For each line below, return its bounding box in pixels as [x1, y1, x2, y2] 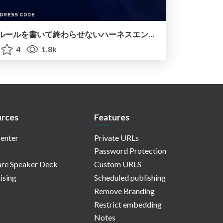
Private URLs [94, 132, 139, 142]
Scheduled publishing [94, 173, 166, 183]
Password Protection [94, 146, 166, 156]
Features [94, 112, 129, 123]
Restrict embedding [94, 199, 162, 209]
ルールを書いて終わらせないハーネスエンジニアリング [148, 29, 154, 39]
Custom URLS [94, 159, 141, 169]
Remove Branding [94, 186, 155, 196]
